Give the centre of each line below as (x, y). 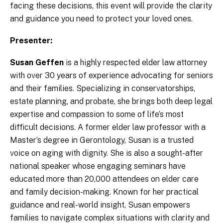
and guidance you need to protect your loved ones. (101, 19)
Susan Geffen (38, 63)
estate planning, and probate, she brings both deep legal (111, 102)
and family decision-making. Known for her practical (104, 192)
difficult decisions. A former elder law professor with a (108, 127)
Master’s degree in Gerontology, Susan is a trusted (102, 140)
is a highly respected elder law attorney (136, 63)
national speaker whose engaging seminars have (98, 166)
